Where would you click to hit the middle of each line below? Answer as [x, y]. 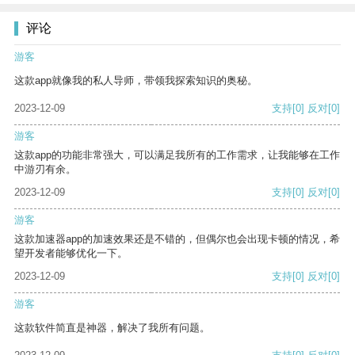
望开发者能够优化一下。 [71, 254]
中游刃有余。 [45, 170]
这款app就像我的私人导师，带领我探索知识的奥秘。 [136, 81]
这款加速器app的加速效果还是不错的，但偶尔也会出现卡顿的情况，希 [177, 239]
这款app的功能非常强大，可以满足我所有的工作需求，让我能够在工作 [177, 155]
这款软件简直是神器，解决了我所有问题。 [112, 328]
